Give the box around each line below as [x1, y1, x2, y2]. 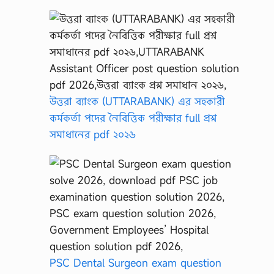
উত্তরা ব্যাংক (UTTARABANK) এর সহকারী [50, 94, 225, 108]
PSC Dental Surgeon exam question [50, 255, 221, 270]
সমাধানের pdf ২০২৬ [50, 127, 136, 141]
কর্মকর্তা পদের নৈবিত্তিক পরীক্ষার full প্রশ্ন [50, 110, 217, 125]
